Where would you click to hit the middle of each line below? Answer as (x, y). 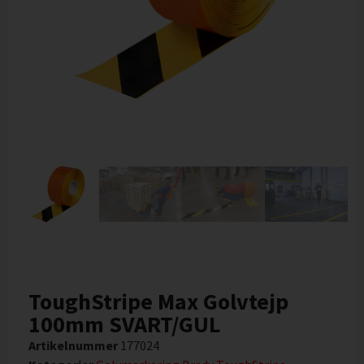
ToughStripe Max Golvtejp (158, 302)
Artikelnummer (74, 346)
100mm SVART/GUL (125, 325)
